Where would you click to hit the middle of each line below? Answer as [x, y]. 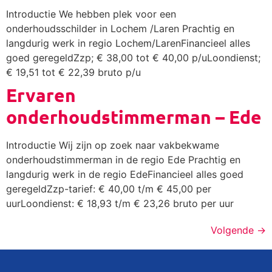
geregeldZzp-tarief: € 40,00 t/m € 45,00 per [109, 189]
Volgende [234, 230]
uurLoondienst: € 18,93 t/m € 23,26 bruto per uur [120, 203]
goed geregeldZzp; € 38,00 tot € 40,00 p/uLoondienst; [133, 57]
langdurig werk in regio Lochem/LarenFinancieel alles [128, 43]
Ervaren [41, 95]
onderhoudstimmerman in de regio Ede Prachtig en [123, 159]
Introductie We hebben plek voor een [91, 14]
